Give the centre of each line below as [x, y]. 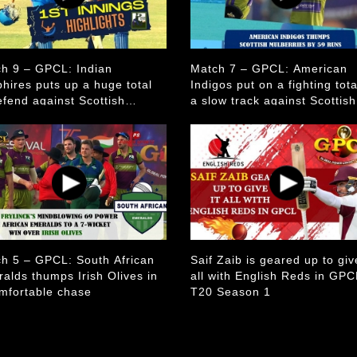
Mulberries [221, 116]
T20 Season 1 [231, 292]
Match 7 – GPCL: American [269, 69]
